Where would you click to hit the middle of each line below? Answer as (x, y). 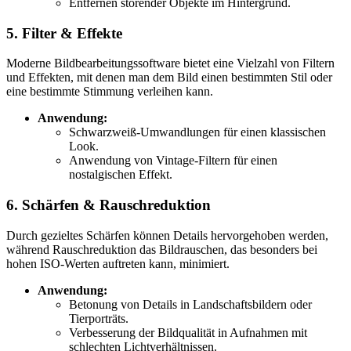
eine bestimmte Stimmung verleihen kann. (110, 92)
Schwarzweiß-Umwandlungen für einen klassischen (197, 132)
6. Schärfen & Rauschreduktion (109, 205)
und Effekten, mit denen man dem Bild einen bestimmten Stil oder (169, 78)
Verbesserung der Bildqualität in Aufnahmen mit (188, 332)
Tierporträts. (99, 318)
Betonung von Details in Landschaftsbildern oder (190, 304)
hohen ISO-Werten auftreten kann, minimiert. (118, 263)
